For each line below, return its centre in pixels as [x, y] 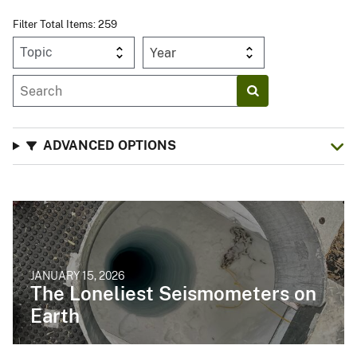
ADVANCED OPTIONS [109, 146]
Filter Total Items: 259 [65, 25]
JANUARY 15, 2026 [78, 276]
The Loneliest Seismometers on [173, 294]
